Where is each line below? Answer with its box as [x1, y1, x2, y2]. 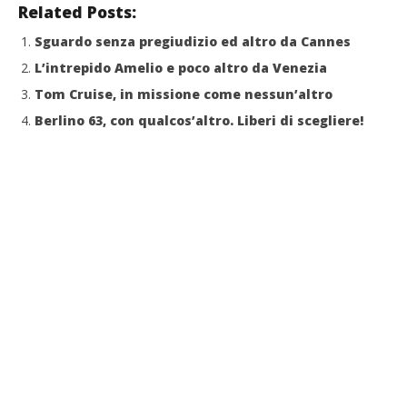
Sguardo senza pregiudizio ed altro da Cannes [35, 32, 351, 50]
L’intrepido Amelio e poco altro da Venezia [35, 58, 327, 76]
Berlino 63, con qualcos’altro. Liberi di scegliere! [35, 111, 363, 129]
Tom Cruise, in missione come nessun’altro [35, 84, 333, 103]
